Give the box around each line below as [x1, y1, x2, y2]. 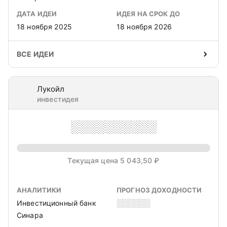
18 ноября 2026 [117, 22, 172, 31]
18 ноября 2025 [17, 22, 72, 31]
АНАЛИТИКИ [17, 186, 62, 194]
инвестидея [37, 95, 79, 103]
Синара [17, 211, 43, 219]
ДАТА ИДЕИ [17, 10, 57, 18]
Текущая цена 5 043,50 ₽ [67, 156, 160, 165]
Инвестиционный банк [17, 199, 96, 207]
